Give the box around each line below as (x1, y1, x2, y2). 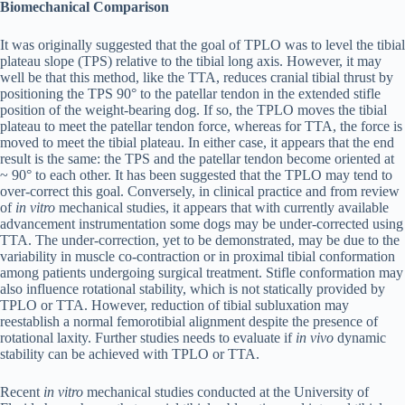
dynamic (334, 330, 386, 345)
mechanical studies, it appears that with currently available (55, 200, 389, 215)
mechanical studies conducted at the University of (83, 384, 369, 400)
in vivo (296, 330, 334, 345)
